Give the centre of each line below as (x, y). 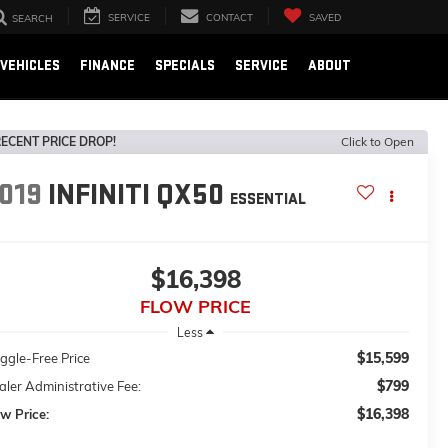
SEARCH (32, 19)
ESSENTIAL (267, 200)
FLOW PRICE (195, 306)
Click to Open (377, 141)
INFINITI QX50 (135, 195)
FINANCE (107, 65)
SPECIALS (185, 65)
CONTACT (229, 18)
